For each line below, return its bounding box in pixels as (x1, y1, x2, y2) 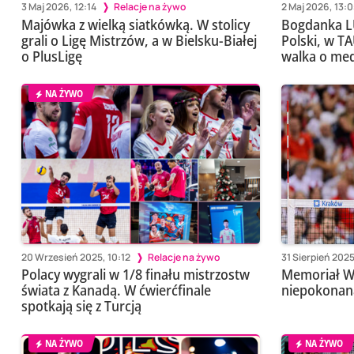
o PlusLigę (21, 46, 82, 66)
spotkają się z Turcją (21, 296, 141, 315)
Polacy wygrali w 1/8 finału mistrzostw (21, 264, 250, 284)
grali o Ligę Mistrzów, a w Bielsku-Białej (21, 30, 257, 50)
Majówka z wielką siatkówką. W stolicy (21, 14, 250, 34)
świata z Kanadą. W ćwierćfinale (21, 280, 211, 299)
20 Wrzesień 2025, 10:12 (21, 250, 130, 264)
